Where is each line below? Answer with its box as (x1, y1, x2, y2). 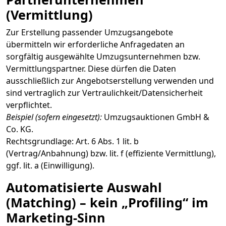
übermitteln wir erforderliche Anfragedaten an (6, 39, 185, 50)
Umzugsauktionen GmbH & (102, 111, 209, 123)
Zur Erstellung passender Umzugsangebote (6, 27, 173, 38)
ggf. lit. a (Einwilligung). (6, 160, 94, 171)
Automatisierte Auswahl (6, 179, 162, 196)
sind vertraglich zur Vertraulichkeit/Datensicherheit (6, 87, 203, 98)
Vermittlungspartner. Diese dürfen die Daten (6, 63, 176, 74)
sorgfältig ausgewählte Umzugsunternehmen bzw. (6, 51, 200, 62)
